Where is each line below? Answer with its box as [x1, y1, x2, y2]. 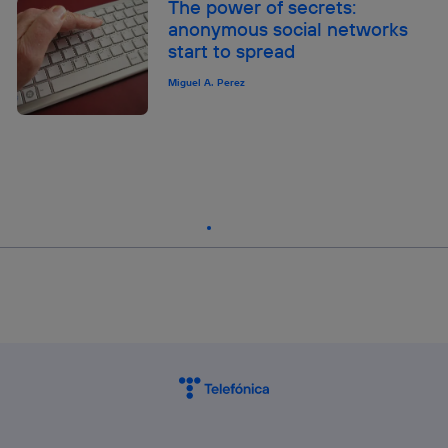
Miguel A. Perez [168, 75, 246, 89]
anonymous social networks [168, 16, 409, 41]
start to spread [168, 38, 296, 63]
